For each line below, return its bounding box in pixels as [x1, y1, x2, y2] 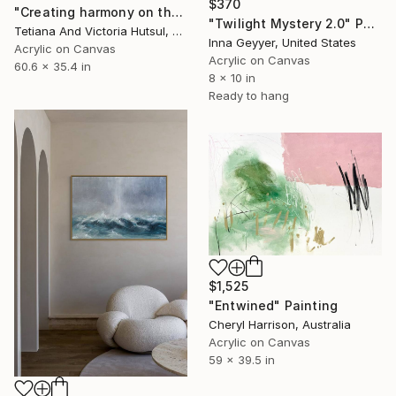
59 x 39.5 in [209, 352, 275, 367]
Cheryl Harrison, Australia [209, 316, 351, 331]
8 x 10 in [209, 71, 255, 86]
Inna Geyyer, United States [209, 35, 356, 50]
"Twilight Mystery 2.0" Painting [362, 16, 375, 32]
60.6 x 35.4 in [14, 59, 91, 73]
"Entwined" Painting [209, 297, 339, 313]
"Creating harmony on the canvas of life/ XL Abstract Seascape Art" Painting [171, 4, 183, 19]
